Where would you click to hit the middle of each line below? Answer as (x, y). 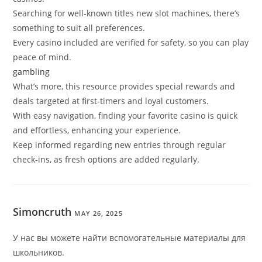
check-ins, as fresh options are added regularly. (106, 160)
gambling (32, 72)
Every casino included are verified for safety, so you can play (131, 43)
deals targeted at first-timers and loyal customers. (111, 101)
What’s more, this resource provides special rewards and (124, 87)
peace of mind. (42, 57)
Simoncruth (42, 212)
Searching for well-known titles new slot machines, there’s (127, 13)
